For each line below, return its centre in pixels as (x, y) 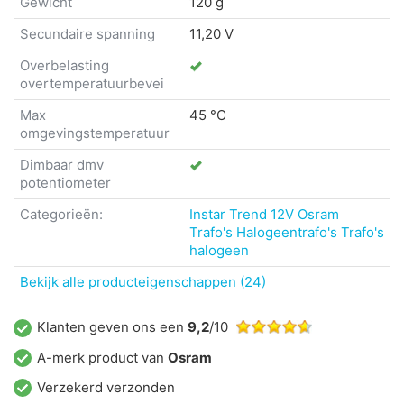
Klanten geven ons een (112, 327)
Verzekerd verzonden (106, 387)
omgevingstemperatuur (95, 133)
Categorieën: (61, 215)
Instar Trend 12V (242, 215)
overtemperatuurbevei (92, 84)
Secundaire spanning (87, 34)
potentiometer (65, 183)
